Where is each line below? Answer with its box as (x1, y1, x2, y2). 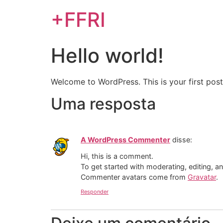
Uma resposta (51, 94, 156, 114)
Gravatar (188, 172, 216, 181)
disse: (172, 135, 192, 144)
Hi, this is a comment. (81, 151, 153, 160)
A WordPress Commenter (81, 135, 170, 144)
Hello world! (51, 43, 164, 68)
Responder (81, 188, 109, 196)
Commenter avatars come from (81, 172, 188, 181)
